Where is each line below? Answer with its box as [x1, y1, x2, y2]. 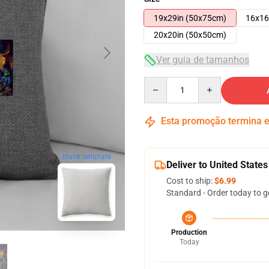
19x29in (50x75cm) [154, 13, 226, 23]
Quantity [144, 77, 177, 87]
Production [171, 228, 207, 237]
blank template [62, 153, 111, 162]
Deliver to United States [166, 159, 268, 171]
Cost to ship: [166, 176, 214, 186]
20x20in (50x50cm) [154, 30, 226, 40]
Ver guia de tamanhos [156, 54, 249, 65]
